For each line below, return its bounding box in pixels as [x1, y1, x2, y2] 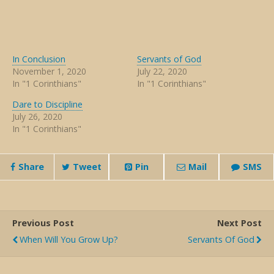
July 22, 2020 [137, 65, 187, 77]
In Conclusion [12, 53, 65, 65]
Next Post [217, 217, 262, 229]
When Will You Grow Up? [20, 234, 118, 245]
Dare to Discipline [12, 98, 83, 110]
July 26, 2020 [12, 111, 62, 122]
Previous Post [12, 217, 74, 229]
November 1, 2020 [12, 65, 86, 77]
